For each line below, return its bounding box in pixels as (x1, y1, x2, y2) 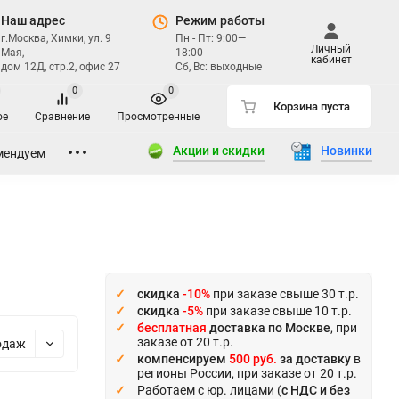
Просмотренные (117, 110, 199, 124)
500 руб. (229, 351, 277, 366)
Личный (311, 42, 352, 55)
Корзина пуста (273, 100, 350, 114)
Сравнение (35, 110, 90, 124)
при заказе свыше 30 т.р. (210, 286, 359, 301)
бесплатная (137, 320, 207, 335)
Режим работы (175, 12, 265, 28)
